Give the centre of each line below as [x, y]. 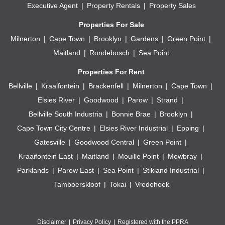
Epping [188, 128]
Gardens [144, 38]
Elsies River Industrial [133, 128]
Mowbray [182, 156]
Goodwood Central [104, 142]
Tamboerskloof [77, 184]
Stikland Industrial [171, 170]
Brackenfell [106, 86]
